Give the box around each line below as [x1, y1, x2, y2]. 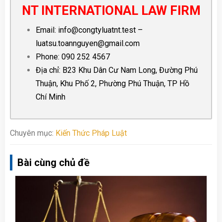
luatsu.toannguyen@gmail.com [36, 39, 140, 49]
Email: [36, 25, 58, 35]
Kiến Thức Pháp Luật [55, 128, 127, 138]
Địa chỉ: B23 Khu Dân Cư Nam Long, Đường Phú [36, 65, 198, 75]
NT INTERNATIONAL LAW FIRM [21, 3, 201, 18]
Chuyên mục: [10, 128, 55, 138]
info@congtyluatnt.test [58, 25, 136, 35]
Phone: [36, 52, 61, 62]
